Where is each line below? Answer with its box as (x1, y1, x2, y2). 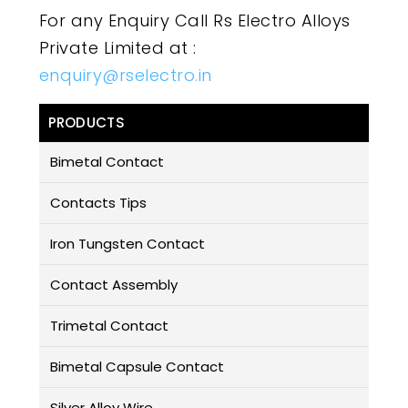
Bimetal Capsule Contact (49, 357, 224, 377)
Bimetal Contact (49, 152, 164, 172)
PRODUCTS (47, 113, 125, 133)
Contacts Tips (49, 193, 147, 213)
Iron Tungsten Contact (49, 234, 205, 254)
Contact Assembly (49, 275, 178, 295)
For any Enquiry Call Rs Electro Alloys (38, 9, 351, 33)
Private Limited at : (38, 36, 197, 60)
